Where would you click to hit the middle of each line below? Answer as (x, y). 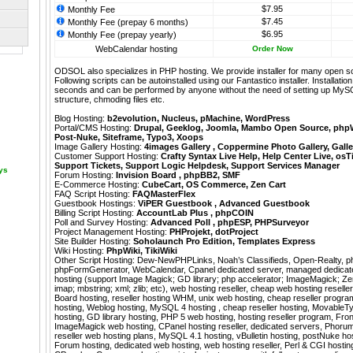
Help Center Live (297, 156)
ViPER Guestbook (176, 204)
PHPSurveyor (282, 223)
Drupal (148, 128)
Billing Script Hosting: (95, 213)
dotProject (237, 232)
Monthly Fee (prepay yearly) (121, 35)
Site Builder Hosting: (94, 242)
